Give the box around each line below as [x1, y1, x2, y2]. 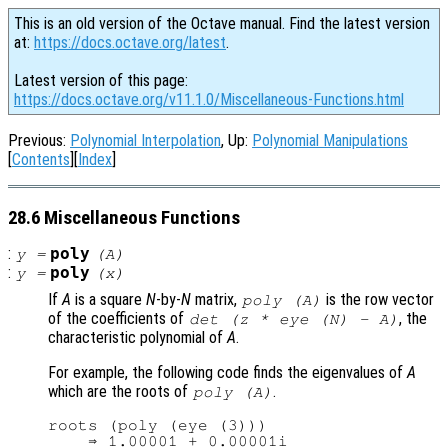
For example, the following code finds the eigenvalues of [48, 363, 407, 383]
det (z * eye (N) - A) [188, 311, 399, 328]
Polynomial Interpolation [70, 131, 221, 150]
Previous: [8, 131, 70, 150]
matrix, [191, 290, 241, 310]
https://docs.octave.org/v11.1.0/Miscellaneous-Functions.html [14, 90, 404, 109]
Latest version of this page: [14, 71, 188, 90]
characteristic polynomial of [48, 328, 227, 348]
